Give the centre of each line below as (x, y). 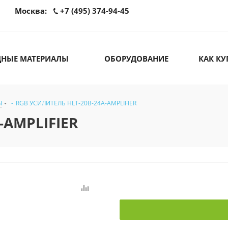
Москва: (32, 11)
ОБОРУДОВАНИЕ (136, 59)
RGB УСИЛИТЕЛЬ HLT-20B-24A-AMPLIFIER (76, 103)
